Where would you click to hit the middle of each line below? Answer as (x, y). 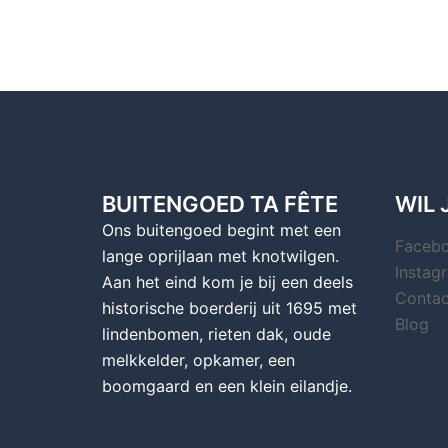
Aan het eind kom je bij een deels (227, 281)
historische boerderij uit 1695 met (229, 307)
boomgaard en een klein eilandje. (227, 385)
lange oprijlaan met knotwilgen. (220, 255)
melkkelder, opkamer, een (198, 359)
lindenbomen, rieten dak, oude (216, 333)
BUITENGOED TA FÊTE (220, 203)
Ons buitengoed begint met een (224, 229)
